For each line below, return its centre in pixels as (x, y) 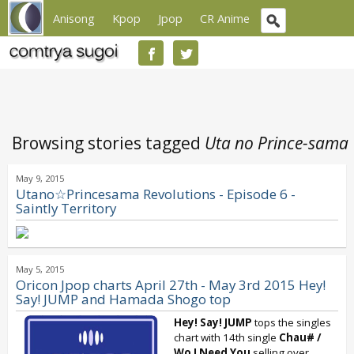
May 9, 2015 (40, 178)
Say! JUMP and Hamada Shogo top (123, 299)
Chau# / (300, 337)
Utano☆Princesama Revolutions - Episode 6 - (156, 194)
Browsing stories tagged (108, 143)
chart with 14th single (226, 337)
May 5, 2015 (40, 269)
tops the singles (292, 322)
